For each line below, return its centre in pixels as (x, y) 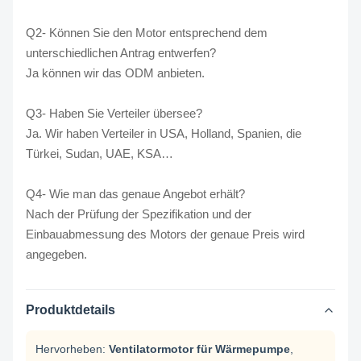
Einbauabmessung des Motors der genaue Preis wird (165, 234)
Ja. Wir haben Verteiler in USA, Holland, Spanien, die (164, 133)
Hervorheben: (71, 349)
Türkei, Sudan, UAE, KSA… (100, 154)
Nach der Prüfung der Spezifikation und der (139, 214)
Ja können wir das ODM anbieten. (115, 73)
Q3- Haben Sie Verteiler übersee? (114, 113)
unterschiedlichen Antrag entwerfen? (121, 53)
